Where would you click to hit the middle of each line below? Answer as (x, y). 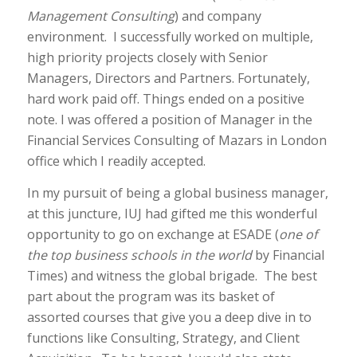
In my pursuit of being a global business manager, (177, 192)
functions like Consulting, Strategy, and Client (163, 337)
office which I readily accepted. (116, 161)
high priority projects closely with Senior (147, 58)
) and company (218, 16)
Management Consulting (100, 16)
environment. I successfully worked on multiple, (170, 37)
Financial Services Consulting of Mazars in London (177, 141)
